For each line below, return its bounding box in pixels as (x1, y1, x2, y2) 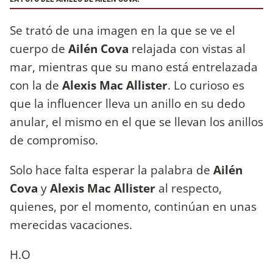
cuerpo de (10, 40, 68, 57)
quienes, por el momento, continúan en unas (10, 197, 257, 214)
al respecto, (155, 179, 222, 196)
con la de (10, 76, 62, 93)
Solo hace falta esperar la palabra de (10, 161, 213, 178)
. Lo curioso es (168, 76, 244, 93)
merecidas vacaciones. (10, 216, 132, 233)
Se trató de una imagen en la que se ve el (10, 21, 235, 38)
